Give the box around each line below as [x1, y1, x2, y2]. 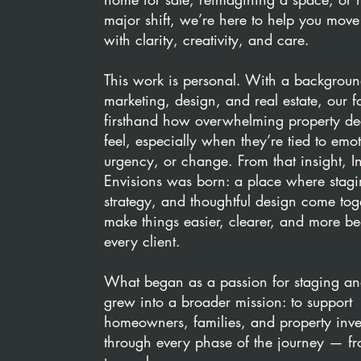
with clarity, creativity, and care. [104, 30, 309, 49]
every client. [104, 231, 180, 251]
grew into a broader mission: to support [104, 292, 352, 311]
